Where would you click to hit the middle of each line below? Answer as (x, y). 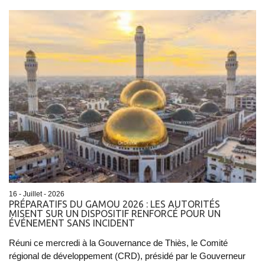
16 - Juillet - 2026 (37, 194)
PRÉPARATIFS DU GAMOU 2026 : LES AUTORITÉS (114, 204)
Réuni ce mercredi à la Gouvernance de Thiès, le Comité (118, 243)
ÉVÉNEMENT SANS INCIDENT (72, 223)
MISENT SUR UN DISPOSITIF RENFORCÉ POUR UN (115, 214)
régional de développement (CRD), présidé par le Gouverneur (127, 256)
